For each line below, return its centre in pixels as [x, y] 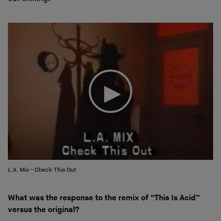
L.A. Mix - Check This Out [42, 170]
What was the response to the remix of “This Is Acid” [104, 198]
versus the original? [44, 210]
